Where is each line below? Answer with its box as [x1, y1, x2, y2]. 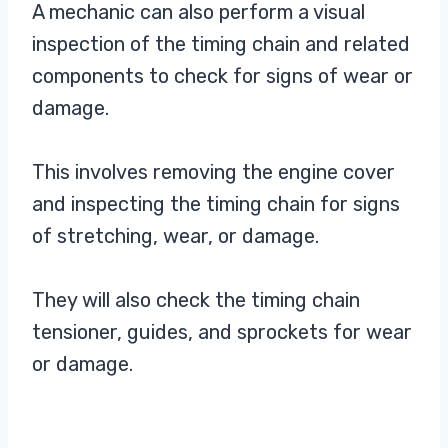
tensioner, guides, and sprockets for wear [32, 319, 412, 344]
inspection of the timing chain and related [32, 31, 410, 56]
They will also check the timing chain [32, 287, 360, 312]
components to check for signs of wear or [32, 63, 413, 88]
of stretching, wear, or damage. [32, 223, 319, 248]
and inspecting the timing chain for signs [32, 191, 400, 216]
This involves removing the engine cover [32, 159, 395, 184]
